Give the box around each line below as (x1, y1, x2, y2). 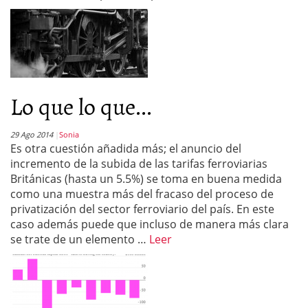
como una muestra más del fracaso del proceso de (10, 186, 274, 201)
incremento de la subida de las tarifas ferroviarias (10, 156, 267, 171)
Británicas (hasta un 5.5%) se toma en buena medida (10, 171, 282, 186)
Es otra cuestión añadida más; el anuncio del (10, 141, 241, 156)
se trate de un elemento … (10, 232, 149, 247)
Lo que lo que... (10, 88, 152, 123)
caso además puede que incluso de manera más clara (10, 217, 289, 232)
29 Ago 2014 (10, 129, 53, 140)
